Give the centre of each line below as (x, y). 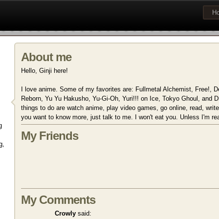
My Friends (50, 136)
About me (46, 57)
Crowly (65, 213)
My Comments (58, 200)
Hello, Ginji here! (44, 71)
